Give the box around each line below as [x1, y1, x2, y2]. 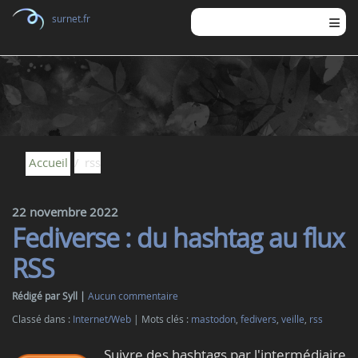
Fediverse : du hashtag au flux [12, 220, 344, 255]
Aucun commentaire [88, 289, 178, 302]
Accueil [28, 154, 68, 170]
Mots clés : [141, 312, 191, 325]
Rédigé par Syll [12, 289, 80, 302]
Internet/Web [73, 312, 131, 325]
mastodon [191, 312, 236, 325]
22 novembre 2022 [12, 203, 118, 220]
